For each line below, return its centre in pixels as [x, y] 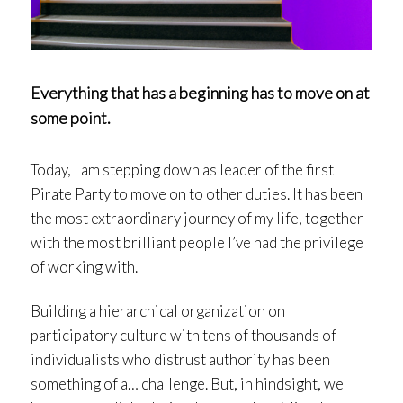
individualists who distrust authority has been [180, 360]
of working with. [84, 267]
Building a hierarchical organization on [158, 311]
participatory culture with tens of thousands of [184, 336]
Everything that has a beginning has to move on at [200, 93]
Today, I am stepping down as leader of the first [182, 170]
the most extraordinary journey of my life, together [197, 219]
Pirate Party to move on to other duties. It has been [197, 194]
